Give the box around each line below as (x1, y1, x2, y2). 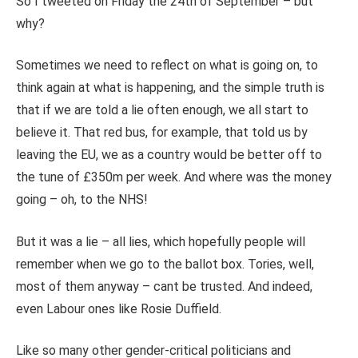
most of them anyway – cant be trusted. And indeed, (16, 278, 312, 294)
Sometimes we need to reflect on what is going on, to (16, 58, 318, 74)
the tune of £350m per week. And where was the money (16, 169, 332, 185)
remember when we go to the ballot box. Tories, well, (16, 256, 314, 272)
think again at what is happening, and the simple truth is (16, 80, 324, 96)
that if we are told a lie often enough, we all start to (16, 102, 308, 118)
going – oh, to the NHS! (16, 192, 148, 208)
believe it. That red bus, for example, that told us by (16, 125, 308, 141)
